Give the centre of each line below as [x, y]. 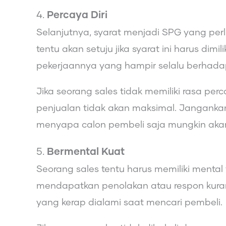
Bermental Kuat [86, 152]
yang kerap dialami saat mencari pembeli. [129, 203]
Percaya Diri [77, 15]
